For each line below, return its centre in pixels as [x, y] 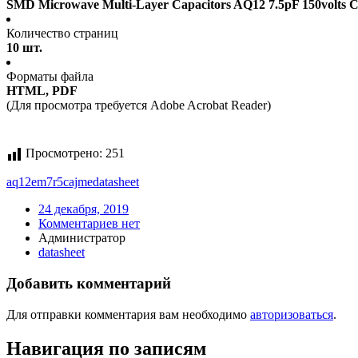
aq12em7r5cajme [50, 182]
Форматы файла [50, 77]
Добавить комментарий [89, 284]
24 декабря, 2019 [84, 209]
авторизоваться [292, 314]
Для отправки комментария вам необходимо [128, 314]
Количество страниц [62, 34]
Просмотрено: [64, 153]
